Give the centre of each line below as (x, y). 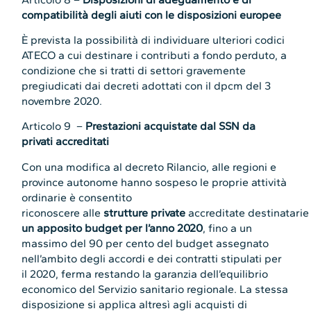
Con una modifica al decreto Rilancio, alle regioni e (149, 167)
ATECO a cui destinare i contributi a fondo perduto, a (154, 56)
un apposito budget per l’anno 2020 (112, 228)
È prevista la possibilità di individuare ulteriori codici (153, 40)
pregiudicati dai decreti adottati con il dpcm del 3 (146, 86)
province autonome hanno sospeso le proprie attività (154, 182)
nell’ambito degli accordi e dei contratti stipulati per (152, 258)
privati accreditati (66, 142)
